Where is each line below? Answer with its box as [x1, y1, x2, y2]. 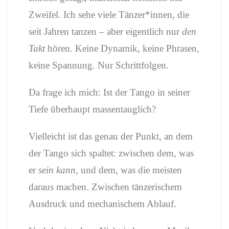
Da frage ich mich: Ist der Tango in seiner [29, 87, 190, 98]
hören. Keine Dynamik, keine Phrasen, [45, 43, 199, 54]
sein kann [38, 165, 76, 175]
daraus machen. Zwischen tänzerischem [29, 181, 182, 192]
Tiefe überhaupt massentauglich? [29, 104, 156, 114]
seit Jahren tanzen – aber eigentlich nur [29, 26, 182, 37]
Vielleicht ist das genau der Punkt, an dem [29, 131, 193, 142]
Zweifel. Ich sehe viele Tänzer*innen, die [29, 9, 189, 20]
